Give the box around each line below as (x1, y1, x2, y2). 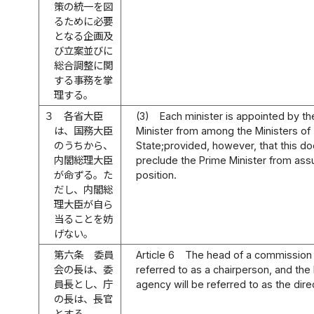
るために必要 (54, 15, 114, 27)
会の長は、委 (54, 263, 114, 275)
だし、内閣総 (54, 183, 114, 196)
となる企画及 (54, 29, 114, 42)
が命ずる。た (54, 168, 114, 181)
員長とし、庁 (54, 278, 114, 290)
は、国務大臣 (54, 124, 114, 137)
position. (136, 168, 177, 181)
